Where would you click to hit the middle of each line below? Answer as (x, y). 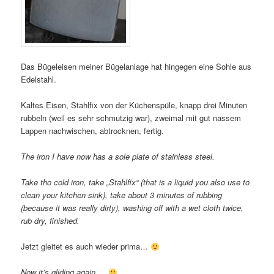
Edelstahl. (39, 79)
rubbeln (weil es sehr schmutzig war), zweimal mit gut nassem (131, 117)
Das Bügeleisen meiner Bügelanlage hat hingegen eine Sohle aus (136, 66)
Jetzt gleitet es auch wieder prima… (86, 246)
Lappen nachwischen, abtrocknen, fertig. (93, 130)
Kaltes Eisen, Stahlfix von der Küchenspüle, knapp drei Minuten (134, 105)
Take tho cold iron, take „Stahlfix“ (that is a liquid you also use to (135, 182)
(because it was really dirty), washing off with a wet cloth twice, (132, 208)
